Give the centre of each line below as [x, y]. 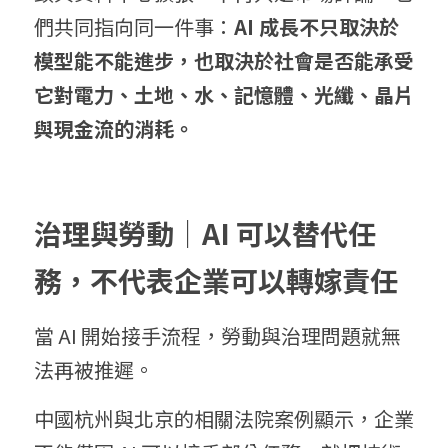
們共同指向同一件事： [134, 27]
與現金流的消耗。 [114, 129]
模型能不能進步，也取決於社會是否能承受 [224, 61]
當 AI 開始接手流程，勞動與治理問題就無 [217, 336]
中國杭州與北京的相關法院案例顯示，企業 [224, 419]
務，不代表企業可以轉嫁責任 [216, 280]
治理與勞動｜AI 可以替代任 [205, 233]
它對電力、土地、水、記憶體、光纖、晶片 [224, 95]
